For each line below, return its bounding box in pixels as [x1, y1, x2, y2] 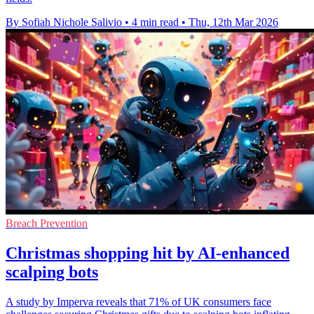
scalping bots [6, 263, 98, 282]
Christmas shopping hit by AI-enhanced [6, 244, 289, 263]
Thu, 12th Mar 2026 [189, 16, 278, 29]
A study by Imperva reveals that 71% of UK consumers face [6, 296, 271, 308]
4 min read [132, 16, 179, 29]
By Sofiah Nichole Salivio [6, 16, 122, 29]
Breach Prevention [6, 217, 88, 230]
